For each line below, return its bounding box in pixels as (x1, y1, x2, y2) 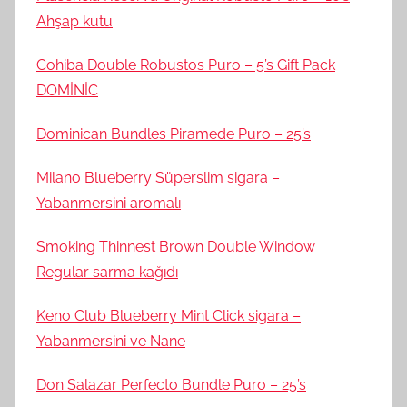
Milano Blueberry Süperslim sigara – (36, 168, 280, 186)
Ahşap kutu (36, 12, 113, 30)
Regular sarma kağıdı (36, 263, 178, 281)
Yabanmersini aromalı (36, 194, 181, 212)
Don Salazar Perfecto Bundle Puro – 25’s (36, 375, 306, 393)
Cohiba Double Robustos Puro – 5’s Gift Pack (36, 55, 335, 74)
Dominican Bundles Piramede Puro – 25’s (36, 124, 311, 143)
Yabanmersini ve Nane (36, 332, 185, 350)
